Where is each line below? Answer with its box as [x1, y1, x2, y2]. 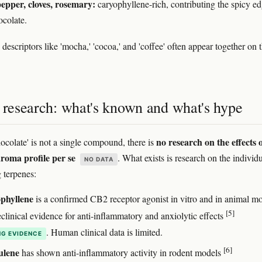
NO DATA [84, 156, 113, 163]
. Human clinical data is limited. [46, 225, 163, 238]
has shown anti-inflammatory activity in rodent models [19, 246, 223, 258]
